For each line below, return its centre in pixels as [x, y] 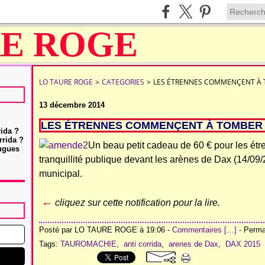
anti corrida [143, 244]
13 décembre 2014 [72, 105]
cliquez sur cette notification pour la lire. [136, 203]
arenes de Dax [193, 244]
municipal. [61, 174]
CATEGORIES [123, 82]
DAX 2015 [243, 244]
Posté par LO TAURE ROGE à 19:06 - [106, 230]
